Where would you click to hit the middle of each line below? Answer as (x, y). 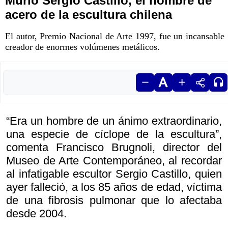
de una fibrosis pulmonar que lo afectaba (114, 201)
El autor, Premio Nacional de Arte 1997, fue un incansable (115, 36)
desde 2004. (36, 214)
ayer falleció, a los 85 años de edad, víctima (114, 187)
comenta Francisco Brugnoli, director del (114, 148)
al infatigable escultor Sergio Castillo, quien (114, 174)
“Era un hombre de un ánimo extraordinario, (114, 121)
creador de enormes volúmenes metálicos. (82, 47)
